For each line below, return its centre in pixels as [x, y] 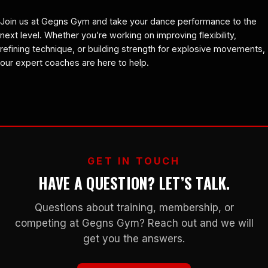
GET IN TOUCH [134, 161]
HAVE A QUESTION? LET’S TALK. [134, 182]
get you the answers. [134, 238]
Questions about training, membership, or [134, 207]
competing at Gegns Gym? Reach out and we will [134, 223]
